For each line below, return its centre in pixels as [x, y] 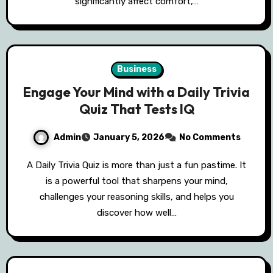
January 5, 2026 [129, 138]
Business [136, 69]
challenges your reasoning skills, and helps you [136, 197]
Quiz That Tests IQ [136, 109]
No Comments [210, 138]
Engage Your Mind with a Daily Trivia [136, 92]
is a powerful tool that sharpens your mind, [136, 181]
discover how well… [136, 213]
